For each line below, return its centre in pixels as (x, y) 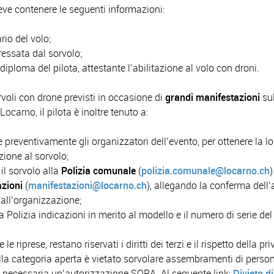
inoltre (95, 112)
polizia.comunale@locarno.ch (206, 171)
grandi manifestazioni (212, 97)
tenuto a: (128, 112)
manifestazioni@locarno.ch (88, 185)
